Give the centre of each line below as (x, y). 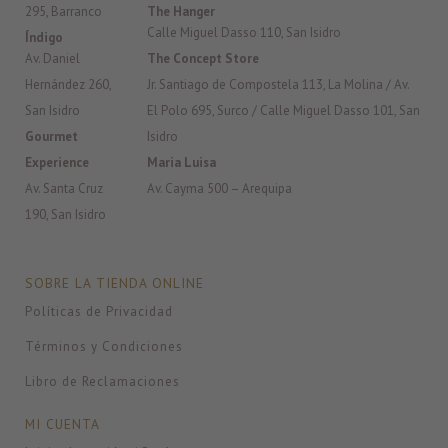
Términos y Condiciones (104, 347)
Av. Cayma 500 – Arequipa (220, 189)
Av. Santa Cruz (64, 189)
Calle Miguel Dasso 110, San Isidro (244, 33)
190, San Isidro (65, 215)
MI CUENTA (62, 424)
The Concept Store (203, 59)
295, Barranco (63, 12)
